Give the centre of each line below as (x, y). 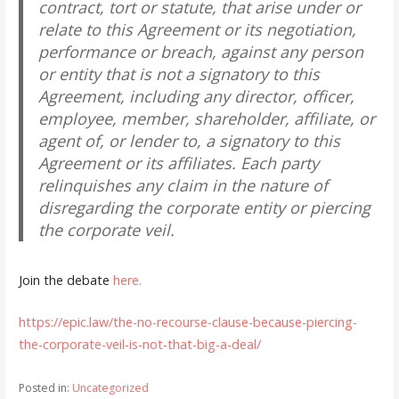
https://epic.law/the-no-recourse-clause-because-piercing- (187, 322)
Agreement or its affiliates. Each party (179, 163)
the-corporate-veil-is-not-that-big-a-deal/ (139, 344)
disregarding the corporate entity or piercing (205, 207)
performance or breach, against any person (201, 51)
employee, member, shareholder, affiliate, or (207, 118)
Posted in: (45, 388)
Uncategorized (110, 388)
